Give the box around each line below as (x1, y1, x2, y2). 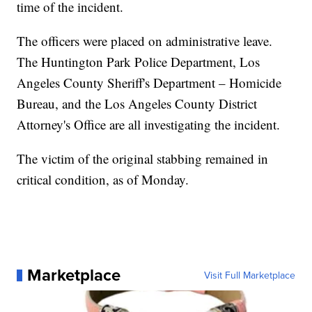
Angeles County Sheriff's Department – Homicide (17, 74, 282, 92)
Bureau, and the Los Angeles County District (17, 95, 258, 113)
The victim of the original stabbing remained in (17, 150, 269, 168)
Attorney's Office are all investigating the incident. (17, 116, 281, 134)
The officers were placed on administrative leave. (17, 32, 273, 50)
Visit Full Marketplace (203, 268, 295, 283)
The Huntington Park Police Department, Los (17, 53, 260, 71)
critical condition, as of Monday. (17, 171, 189, 189)
